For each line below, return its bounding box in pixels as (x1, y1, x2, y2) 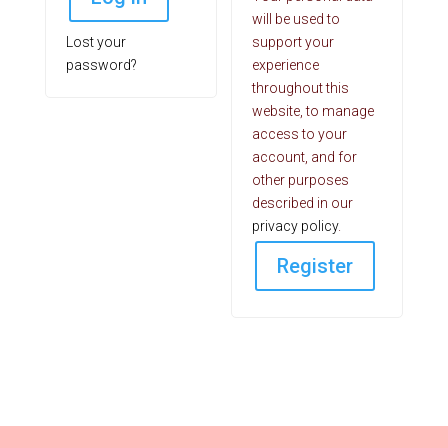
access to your (252, 125, 348, 142)
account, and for (252, 148, 358, 165)
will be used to (252, 10, 341, 27)
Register (277, 253, 354, 278)
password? (65, 56, 137, 73)
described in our (252, 194, 354, 211)
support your (252, 33, 335, 50)
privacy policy (252, 217, 339, 234)
